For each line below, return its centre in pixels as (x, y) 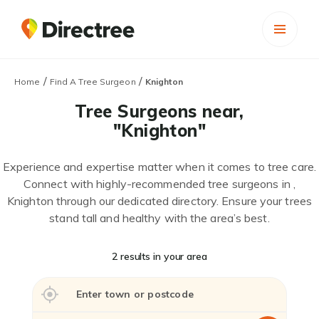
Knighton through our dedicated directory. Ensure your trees (159, 201)
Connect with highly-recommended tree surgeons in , (159, 184)
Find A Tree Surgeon (93, 82)
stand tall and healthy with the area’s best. (159, 218)
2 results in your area (159, 256)
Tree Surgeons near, (159, 111)
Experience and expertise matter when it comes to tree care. (159, 167)
